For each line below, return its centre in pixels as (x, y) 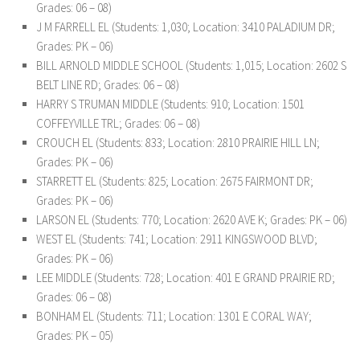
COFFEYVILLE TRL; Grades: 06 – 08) (118, 123)
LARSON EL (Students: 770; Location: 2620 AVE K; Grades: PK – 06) (192, 220)
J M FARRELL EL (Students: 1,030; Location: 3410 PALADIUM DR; (186, 27)
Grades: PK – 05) (75, 335)
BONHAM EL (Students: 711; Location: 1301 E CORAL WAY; (174, 316)
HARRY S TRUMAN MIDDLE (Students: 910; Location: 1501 (170, 104)
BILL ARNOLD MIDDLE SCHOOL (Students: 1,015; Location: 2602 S (191, 65)
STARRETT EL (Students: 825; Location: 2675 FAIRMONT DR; (175, 181)
